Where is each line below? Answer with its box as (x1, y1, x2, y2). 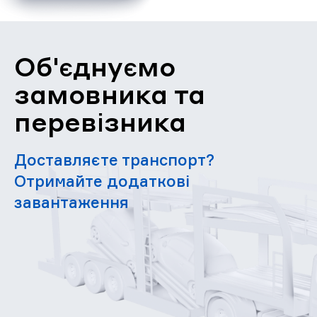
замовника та (14, 77, 205, 110)
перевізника (14, 105, 186, 137)
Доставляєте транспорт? (14, 149, 214, 169)
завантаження (14, 192, 129, 212)
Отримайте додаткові (14, 171, 190, 190)
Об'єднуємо (14, 50, 175, 82)
